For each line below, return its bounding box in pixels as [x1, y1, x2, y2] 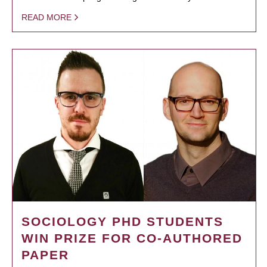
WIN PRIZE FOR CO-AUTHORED [21, 231, 243, 245]
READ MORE [21, 12, 72, 22]
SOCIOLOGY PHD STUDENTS [21, 214, 223, 228]
